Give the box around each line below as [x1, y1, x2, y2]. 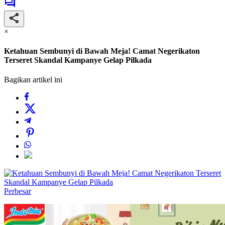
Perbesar [4, 187, 31, 196]
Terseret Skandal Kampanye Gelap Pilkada [4, 56, 152, 65]
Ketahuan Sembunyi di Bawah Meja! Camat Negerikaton [4, 47, 200, 56]
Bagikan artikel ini [4, 75, 62, 84]
